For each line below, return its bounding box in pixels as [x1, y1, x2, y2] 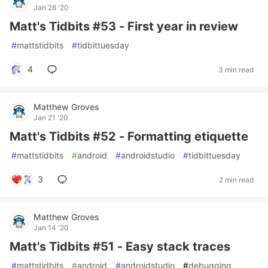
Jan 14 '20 [33, 223, 69, 232]
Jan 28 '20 [33, 3, 69, 12]
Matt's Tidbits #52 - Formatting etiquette [10, 129, 248, 144]
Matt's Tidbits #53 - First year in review [10, 19, 238, 33]
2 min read [219, 175, 254, 184]
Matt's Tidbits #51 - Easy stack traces [10, 239, 230, 254]
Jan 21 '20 [33, 113, 68, 122]
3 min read [218, 65, 254, 74]
